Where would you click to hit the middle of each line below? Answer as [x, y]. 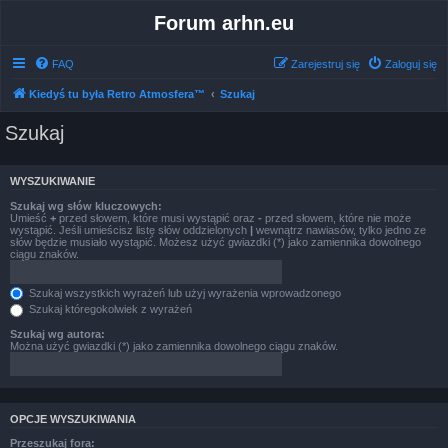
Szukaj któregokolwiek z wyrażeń [109, 309]
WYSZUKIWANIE [52, 181]
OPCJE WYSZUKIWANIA [73, 418]
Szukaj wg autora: [57, 333]
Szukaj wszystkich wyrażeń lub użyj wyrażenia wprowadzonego [183, 292]
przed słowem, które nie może [336, 217]
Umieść [30, 217]
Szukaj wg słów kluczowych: [86, 205]
